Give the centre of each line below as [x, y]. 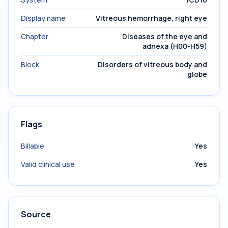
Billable [33, 146]
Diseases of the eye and [165, 36]
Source [36, 214]
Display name [43, 18]
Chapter [35, 36]
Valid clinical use [48, 164]
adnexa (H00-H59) [175, 46]
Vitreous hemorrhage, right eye [151, 18]
